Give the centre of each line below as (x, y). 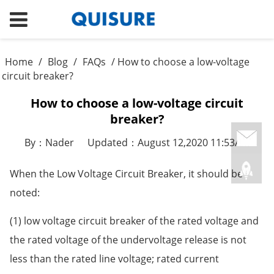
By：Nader (49, 142)
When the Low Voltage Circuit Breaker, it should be (126, 173)
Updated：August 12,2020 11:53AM (169, 142)
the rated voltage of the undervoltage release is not (128, 239)
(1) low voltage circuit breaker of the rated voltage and (134, 220)
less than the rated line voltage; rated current (114, 258)
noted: (24, 192)
